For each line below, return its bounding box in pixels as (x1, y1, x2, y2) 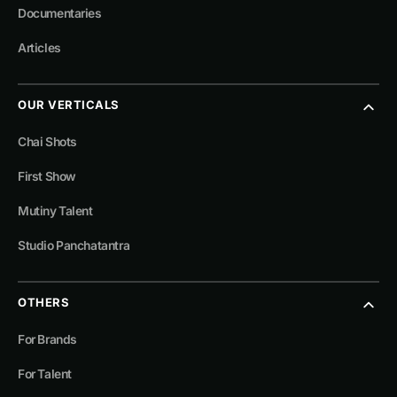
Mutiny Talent (18, 204, 93, 219)
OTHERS (18, 295, 70, 310)
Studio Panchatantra (18, 238, 130, 253)
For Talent (18, 367, 72, 382)
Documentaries (18, 6, 102, 21)
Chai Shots (18, 135, 77, 150)
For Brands (18, 332, 77, 347)
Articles (18, 41, 61, 56)
